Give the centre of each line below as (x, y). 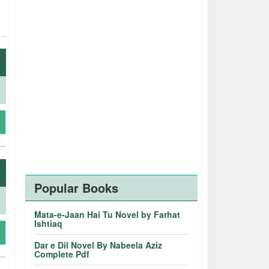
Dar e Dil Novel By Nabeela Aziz (98, 245)
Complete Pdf (62, 254)
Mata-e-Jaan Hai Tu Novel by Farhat (107, 214)
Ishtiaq (49, 223)
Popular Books (77, 188)
